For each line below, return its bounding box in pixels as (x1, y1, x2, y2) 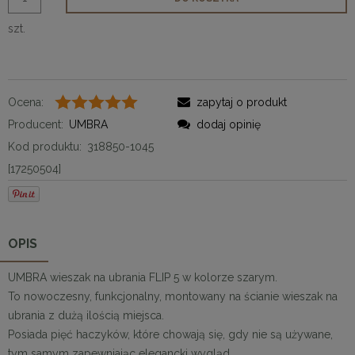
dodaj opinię (197, 117, 261, 131)
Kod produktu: (8, 139, 82, 153)
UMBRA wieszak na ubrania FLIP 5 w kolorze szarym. (8, 270, 277, 284)
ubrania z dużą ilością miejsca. (8, 308, 164, 322)
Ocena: (8, 95, 44, 109)
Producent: (8, 117, 63, 131)
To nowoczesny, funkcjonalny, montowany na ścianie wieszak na (8, 289, 338, 303)
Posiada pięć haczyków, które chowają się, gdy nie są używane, (8, 327, 333, 341)
